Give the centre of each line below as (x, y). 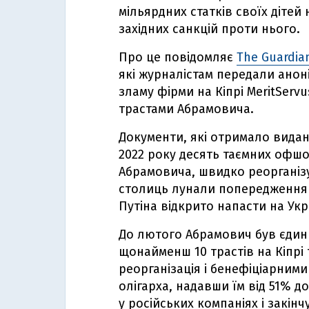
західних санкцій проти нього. (209, 29)
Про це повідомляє (178, 57)
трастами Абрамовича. (188, 109)
